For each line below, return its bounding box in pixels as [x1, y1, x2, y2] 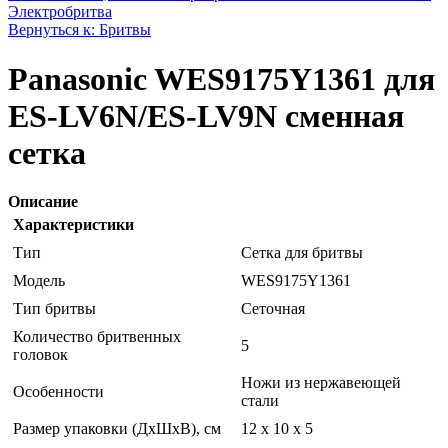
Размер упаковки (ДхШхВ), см [13, 420, 221, 438]
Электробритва [8, 3, 112, 21]
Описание [8, 193, 78, 211]
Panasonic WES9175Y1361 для [8, 60, 435, 97]
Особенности [13, 383, 104, 401]
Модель [13, 272, 65, 290]
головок [13, 346, 68, 364]
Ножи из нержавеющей [241, 374, 401, 392]
